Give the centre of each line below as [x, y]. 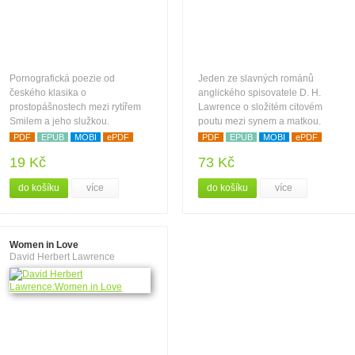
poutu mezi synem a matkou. [260, 121]
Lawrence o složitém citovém [260, 107]
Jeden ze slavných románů [256, 78]
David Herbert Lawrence [62, 257]
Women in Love [44, 245]
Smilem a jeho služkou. [59, 121]
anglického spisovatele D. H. [260, 93]
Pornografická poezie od [62, 78]
